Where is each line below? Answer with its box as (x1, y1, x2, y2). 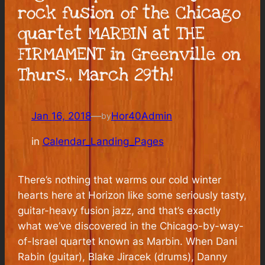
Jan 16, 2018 (31, 109, 91, 122)
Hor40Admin (111, 109, 172, 122)
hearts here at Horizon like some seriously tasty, (18, 189, 247, 201)
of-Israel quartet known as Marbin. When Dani (18, 235, 238, 247)
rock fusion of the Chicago (18, 2, 241, 25)
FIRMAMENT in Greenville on (18, 43, 242, 66)
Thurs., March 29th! (18, 64, 174, 87)
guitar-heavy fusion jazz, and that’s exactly (18, 204, 221, 216)
